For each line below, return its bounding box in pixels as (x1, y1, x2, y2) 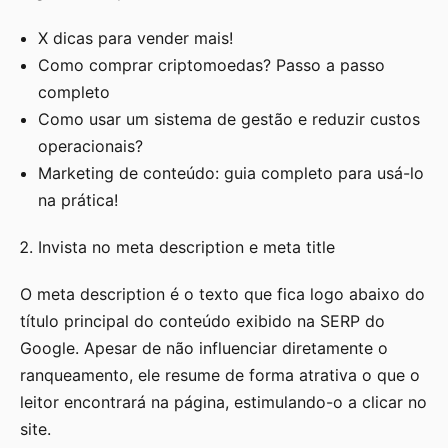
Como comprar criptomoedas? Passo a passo (38, 55, 385, 76)
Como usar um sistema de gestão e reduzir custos (38, 109, 420, 130)
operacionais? (38, 136, 143, 157)
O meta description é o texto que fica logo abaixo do (20, 284, 425, 305)
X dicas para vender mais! (38, 28, 233, 49)
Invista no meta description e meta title (38, 237, 335, 258)
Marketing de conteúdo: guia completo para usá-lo (38, 163, 424, 184)
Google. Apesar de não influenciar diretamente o (20, 338, 388, 359)
